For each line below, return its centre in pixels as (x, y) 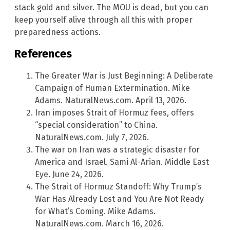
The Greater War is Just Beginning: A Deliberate (124, 75)
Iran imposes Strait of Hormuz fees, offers (114, 112)
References (43, 54)
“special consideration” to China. (96, 125)
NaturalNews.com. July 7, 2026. (92, 137)
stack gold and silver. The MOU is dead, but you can (111, 8)
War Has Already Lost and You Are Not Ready (119, 199)
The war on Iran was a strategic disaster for (117, 149)
